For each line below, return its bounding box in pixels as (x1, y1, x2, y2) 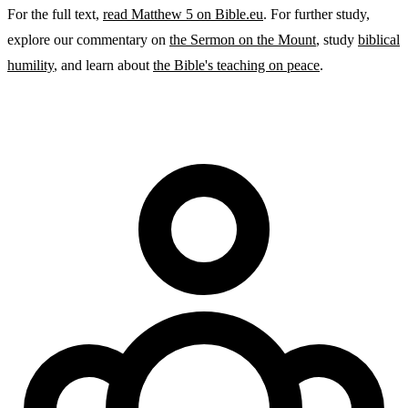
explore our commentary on (7, 31, 169, 47)
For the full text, (7, 5, 103, 22)
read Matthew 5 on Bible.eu (103, 5, 263, 22)
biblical (358, 31, 400, 47)
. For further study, (263, 5, 370, 22)
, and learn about (54, 56, 153, 73)
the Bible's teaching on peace (153, 56, 320, 73)
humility (7, 56, 54, 73)
